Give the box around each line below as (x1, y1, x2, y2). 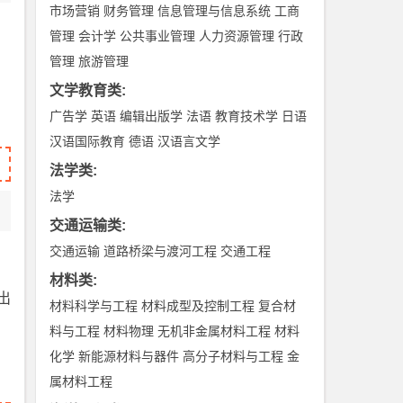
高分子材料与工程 (183, 349, 284, 363)
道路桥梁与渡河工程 (103, 244, 218, 258)
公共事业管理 (120, 29, 196, 43)
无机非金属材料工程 (157, 324, 272, 338)
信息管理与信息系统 (157, 4, 272, 18)
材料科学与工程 (49, 299, 139, 313)
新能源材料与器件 (78, 349, 180, 363)
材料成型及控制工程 (141, 299, 255, 313)
